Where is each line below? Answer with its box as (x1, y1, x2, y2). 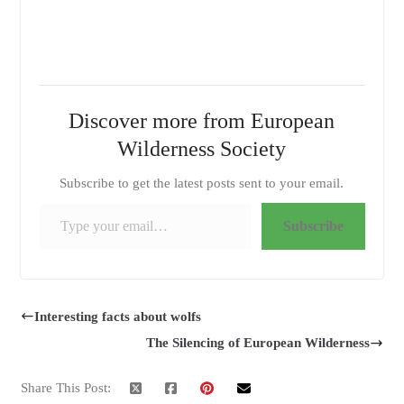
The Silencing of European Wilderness (146, 335, 371, 351)
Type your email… (37, 194, 51, 209)
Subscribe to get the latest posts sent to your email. (60, 175, 344, 190)
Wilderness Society (117, 136, 287, 161)
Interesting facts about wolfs (33, 308, 201, 324)
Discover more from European (69, 108, 335, 133)
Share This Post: (20, 381, 111, 396)
